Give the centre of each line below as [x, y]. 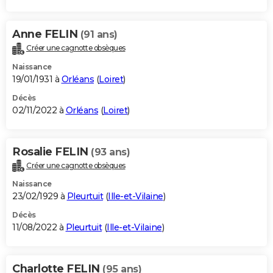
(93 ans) [110, 152]
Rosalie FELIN [51, 151]
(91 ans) [99, 34]
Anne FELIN [46, 34]
